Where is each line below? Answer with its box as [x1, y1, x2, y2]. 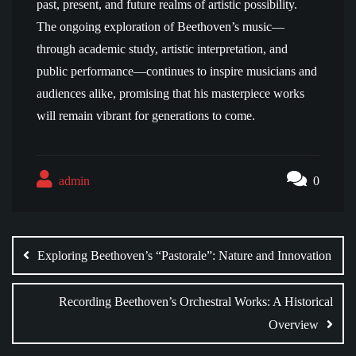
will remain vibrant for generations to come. [37, 109, 255, 122]
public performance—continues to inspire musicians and [37, 64, 317, 78]
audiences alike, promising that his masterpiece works [37, 87, 304, 100]
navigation [11, 238, 145, 270]
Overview [269, 318, 319, 331]
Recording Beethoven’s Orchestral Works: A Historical [59, 295, 333, 308]
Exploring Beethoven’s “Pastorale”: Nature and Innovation [37, 249, 331, 262]
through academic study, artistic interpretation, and [37, 42, 288, 56]
